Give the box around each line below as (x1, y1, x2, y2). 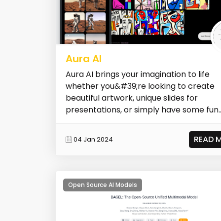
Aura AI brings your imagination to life (66, 68, 210, 80)
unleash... (66, 115, 100, 127)
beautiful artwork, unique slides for (66, 92, 198, 104)
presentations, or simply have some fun (66, 104, 219, 115)
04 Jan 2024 (74, 135, 113, 145)
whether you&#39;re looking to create (66, 80, 215, 92)
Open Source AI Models (68, 180, 137, 189)
